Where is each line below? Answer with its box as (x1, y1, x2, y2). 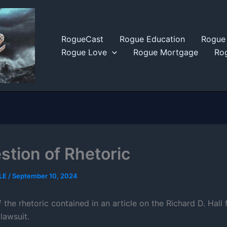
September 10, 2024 (12, 171, 78, 180)
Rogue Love (61, 47, 107, 57)
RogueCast (61, 33, 103, 44)
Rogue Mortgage (133, 47, 198, 57)
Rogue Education (120, 33, 185, 44)
